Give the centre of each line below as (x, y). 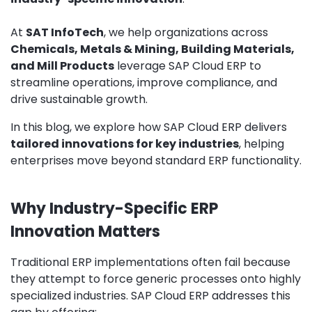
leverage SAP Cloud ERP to (188, 65)
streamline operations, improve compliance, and (144, 82)
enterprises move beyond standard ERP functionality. (156, 160)
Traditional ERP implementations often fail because (150, 262)
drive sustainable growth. (79, 99)
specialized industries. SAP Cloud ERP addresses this (150, 295)
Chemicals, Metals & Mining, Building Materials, (153, 49)
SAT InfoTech (65, 32)
